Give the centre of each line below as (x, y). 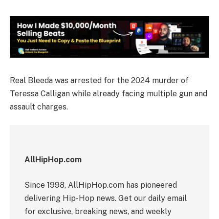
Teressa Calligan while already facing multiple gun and (109, 93)
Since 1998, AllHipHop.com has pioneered (101, 185)
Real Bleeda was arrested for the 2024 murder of (99, 80)
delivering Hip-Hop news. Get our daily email (106, 198)
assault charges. (39, 107)
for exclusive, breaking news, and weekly (98, 211)
